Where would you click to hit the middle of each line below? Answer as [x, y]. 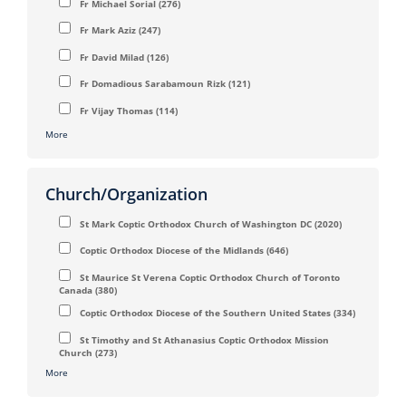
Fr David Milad [112, 57]
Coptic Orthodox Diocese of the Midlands [172, 251]
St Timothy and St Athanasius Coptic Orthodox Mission [204, 339]
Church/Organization [126, 193]
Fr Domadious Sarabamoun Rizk [153, 84]
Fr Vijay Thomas [116, 110]
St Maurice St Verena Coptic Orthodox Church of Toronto [210, 277]
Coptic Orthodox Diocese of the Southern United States [205, 313]
